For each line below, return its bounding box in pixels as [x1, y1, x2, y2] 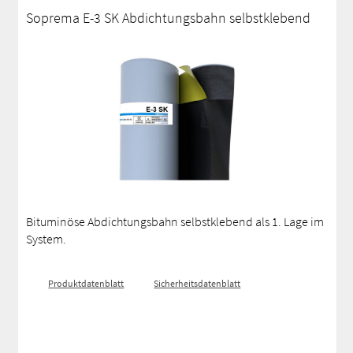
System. [26, 231, 67, 247]
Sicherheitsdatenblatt [154, 277, 241, 289]
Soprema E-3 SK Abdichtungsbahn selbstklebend [26, 9, 311, 27]
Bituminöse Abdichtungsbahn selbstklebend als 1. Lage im [26, 214, 325, 229]
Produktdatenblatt [48, 277, 124, 289]
